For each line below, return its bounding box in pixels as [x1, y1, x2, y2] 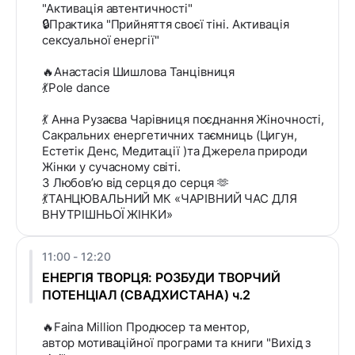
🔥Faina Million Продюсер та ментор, [42, 319, 250, 335]
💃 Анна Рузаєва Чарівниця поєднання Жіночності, [42, 112, 325, 128]
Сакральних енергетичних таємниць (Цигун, [42, 128, 297, 143]
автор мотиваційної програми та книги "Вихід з [42, 335, 311, 351]
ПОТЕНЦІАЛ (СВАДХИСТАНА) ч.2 [42, 287, 251, 303]
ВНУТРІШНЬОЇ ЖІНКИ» [42, 207, 173, 223]
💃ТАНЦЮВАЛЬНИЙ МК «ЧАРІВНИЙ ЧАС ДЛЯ [42, 191, 297, 207]
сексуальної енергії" [42, 32, 159, 48]
